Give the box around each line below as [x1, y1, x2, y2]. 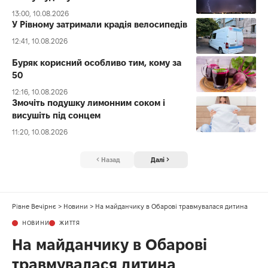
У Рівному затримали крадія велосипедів [12, 19, 187, 29]
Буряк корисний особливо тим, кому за [12, 57, 181, 68]
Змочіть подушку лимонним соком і [12, 97, 165, 108]
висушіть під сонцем [12, 109, 100, 120]
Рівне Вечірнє [12, 203, 56, 211]
